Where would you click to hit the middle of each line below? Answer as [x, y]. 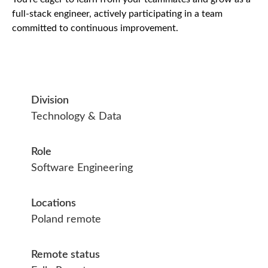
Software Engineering [82, 168]
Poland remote [66, 220]
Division [50, 100]
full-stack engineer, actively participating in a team [117, 14]
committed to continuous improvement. [95, 28]
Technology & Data [76, 117]
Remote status [66, 255]
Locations [54, 203]
